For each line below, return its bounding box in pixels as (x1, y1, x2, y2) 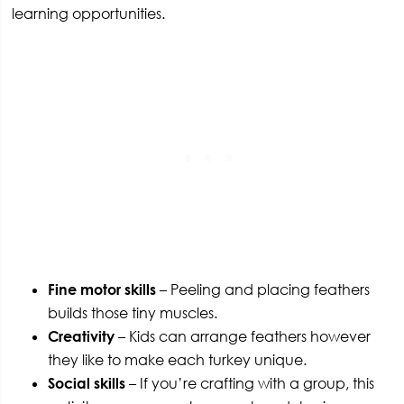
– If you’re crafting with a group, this (125, 374, 375, 393)
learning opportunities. (12, 5, 166, 23)
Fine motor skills (48, 280, 157, 299)
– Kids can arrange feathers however (115, 327, 372, 346)
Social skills (48, 374, 126, 393)
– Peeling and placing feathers (156, 280, 371, 299)
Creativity (48, 327, 115, 346)
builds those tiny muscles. (48, 304, 218, 323)
